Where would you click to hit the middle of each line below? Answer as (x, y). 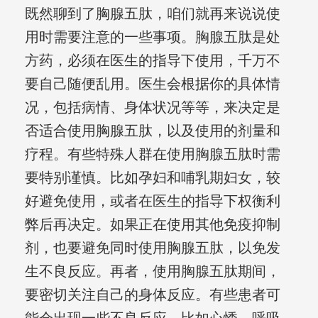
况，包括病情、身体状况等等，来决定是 (152, 108)
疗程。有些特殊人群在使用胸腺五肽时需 (152, 154)
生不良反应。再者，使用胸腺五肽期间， (152, 272)
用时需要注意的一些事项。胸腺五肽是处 (152, 37)
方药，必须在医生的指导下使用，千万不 (152, 61)
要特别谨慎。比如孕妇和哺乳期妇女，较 (152, 178)
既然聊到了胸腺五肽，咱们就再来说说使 (152, 14)
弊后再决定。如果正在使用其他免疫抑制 (152, 225)
